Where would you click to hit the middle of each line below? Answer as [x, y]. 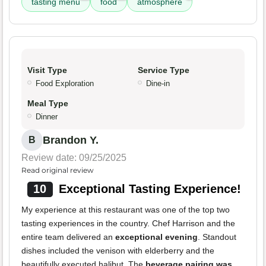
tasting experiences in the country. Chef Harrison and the [128, 223]
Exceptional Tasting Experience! [150, 189]
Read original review [58, 170]
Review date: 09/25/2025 [74, 157]
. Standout [217, 237]
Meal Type [48, 103]
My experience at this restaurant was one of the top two [126, 209]
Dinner [47, 116]
